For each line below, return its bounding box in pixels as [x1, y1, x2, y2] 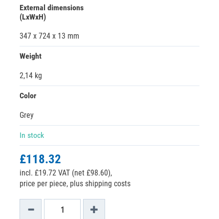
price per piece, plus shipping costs [20, 179, 131, 188]
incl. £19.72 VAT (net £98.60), [20, 168, 112, 177]
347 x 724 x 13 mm [20, 31, 79, 41]
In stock [20, 131, 44, 140]
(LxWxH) [20, 12, 46, 22]
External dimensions [20, 3, 84, 12]
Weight [20, 51, 42, 61]
